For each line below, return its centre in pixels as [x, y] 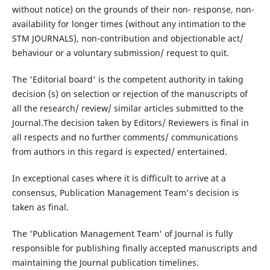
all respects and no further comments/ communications [125, 137]
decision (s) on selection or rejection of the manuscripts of [130, 94]
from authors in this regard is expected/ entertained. [119, 152]
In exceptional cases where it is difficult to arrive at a [119, 178]
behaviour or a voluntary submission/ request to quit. [120, 53]
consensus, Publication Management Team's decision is [125, 193]
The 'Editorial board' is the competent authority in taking [127, 80]
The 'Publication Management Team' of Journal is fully [122, 234]
